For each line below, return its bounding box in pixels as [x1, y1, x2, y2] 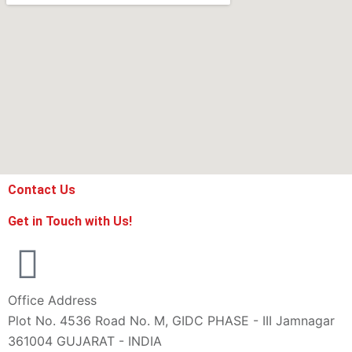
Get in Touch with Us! [8, 214, 132, 229]
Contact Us [8, 182, 75, 198]
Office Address [8, 292, 97, 309]
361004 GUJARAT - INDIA [8, 333, 162, 350]
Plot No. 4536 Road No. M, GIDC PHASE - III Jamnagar [8, 313, 335, 329]
